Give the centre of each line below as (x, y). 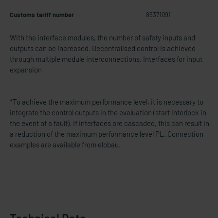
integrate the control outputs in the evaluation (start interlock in (108, 112)
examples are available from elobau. (65, 145)
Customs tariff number (42, 15)
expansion (26, 70)
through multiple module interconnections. (76, 59)
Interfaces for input (173, 59)
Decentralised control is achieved (144, 48)
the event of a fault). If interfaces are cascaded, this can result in (109, 123)
